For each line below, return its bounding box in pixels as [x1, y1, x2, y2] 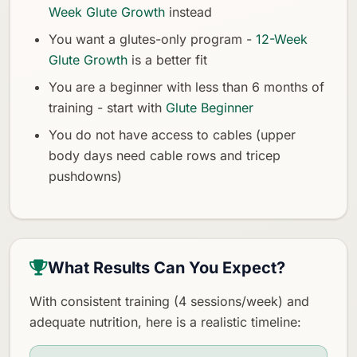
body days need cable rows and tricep [49, 147, 280, 163]
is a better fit [127, 51, 207, 68]
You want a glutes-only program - [49, 30, 256, 47]
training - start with [49, 99, 166, 116]
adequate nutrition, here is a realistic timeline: [29, 313, 301, 330]
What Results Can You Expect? [48, 257, 285, 277]
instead [165, 3, 212, 20]
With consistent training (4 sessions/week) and [29, 292, 309, 309]
